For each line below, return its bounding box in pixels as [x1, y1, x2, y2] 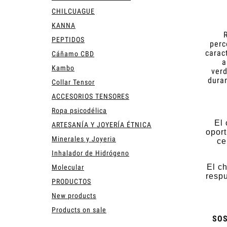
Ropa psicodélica [52, 106, 107, 115]
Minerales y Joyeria [52, 134, 116, 143]
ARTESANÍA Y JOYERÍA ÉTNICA [52, 120, 152, 129]
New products [52, 191, 96, 200]
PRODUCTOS [52, 177, 91, 185]
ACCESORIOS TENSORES [52, 92, 129, 100]
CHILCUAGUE [52, 7, 95, 15]
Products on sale [52, 205, 106, 214]
